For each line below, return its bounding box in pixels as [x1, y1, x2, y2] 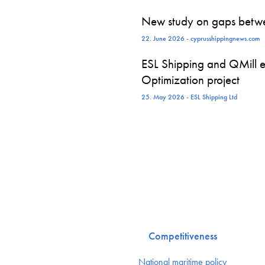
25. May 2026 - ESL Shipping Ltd [141, 92, 237, 102]
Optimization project [141, 72, 240, 88]
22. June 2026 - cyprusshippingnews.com [141, 34, 260, 43]
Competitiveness [148, 229, 217, 243]
